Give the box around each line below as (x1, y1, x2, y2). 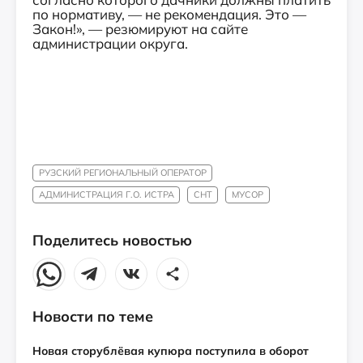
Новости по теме (32, 307, 153, 327)
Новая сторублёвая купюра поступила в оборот (32, 344, 309, 359)
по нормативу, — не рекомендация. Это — (32, 6, 306, 23)
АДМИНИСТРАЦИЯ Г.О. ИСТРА (38, 189, 174, 201)
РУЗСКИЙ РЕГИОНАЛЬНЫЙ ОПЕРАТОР (38, 167, 207, 178)
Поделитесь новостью (32, 231, 192, 250)
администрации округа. (32, 35, 188, 52)
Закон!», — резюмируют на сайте (32, 20, 248, 37)
